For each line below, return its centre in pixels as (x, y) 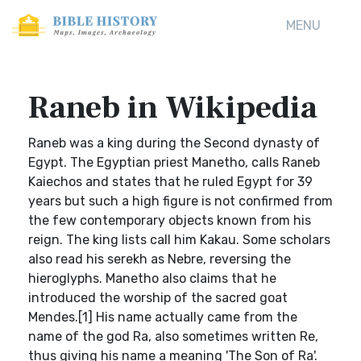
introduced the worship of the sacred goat (158, 298)
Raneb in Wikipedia (173, 108)
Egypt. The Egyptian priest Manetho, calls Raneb (174, 162)
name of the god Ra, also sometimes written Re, (173, 336)
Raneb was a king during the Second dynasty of (174, 143)
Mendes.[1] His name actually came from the (163, 317)
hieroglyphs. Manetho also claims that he (152, 278)
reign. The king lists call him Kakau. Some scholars (179, 240)
